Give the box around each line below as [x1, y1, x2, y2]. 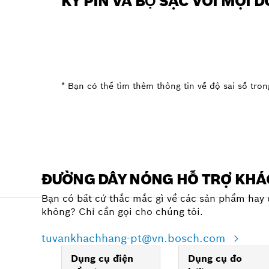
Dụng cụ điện [71, 252, 133, 265]
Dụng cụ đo [188, 252, 242, 265]
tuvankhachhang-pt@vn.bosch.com [41, 231, 229, 245]
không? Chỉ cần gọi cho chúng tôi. [41, 205, 203, 218]
